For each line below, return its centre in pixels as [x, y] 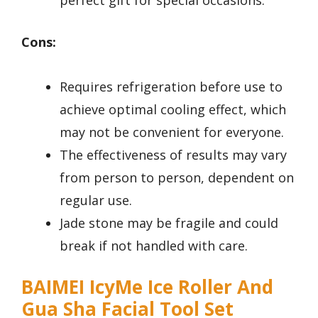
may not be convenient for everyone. [172, 132]
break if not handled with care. [154, 245]
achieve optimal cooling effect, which [173, 109]
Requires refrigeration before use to [171, 86]
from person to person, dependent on [177, 177]
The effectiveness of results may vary [173, 154]
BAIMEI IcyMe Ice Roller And [147, 286]
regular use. [96, 200]
